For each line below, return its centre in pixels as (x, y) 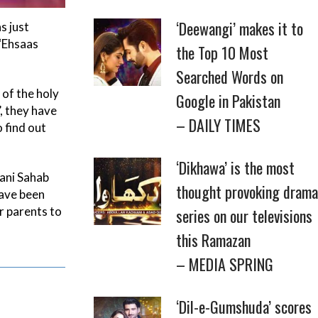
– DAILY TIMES (218, 125)
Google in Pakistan (228, 101)
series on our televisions (244, 216)
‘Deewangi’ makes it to (240, 28)
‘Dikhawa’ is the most (235, 168)
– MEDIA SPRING (225, 264)
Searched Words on (230, 77)
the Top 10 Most (222, 53)
